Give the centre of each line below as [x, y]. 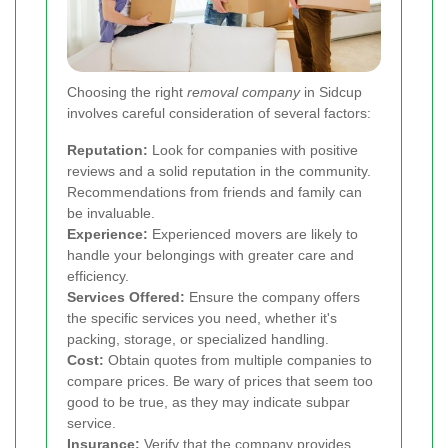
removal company [243, 92]
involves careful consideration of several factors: [219, 113]
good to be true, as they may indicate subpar [208, 402]
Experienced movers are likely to [253, 234]
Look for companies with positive [253, 150]
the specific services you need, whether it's [202, 318]
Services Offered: [126, 297]
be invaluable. [111, 213]
